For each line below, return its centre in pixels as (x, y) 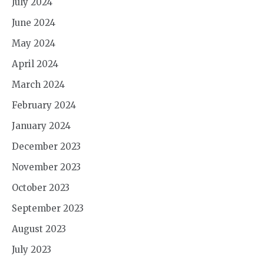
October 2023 (41, 187)
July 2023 (32, 249)
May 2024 (34, 43)
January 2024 (41, 126)
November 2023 (46, 167)
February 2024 (44, 105)
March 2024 (38, 84)
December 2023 (46, 146)
